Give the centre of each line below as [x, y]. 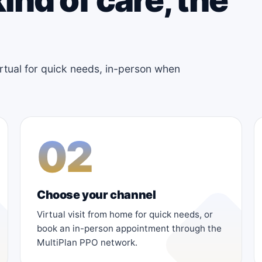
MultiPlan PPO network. [87, 242]
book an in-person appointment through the [129, 228]
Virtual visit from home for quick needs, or [125, 214]
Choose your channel [96, 194]
